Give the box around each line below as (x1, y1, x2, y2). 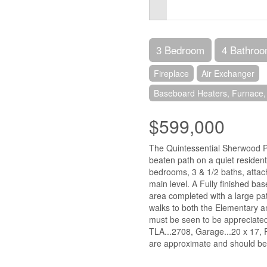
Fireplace (153, 67, 189, 79)
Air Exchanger (201, 67, 254, 79)
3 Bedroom (156, 42, 204, 57)
